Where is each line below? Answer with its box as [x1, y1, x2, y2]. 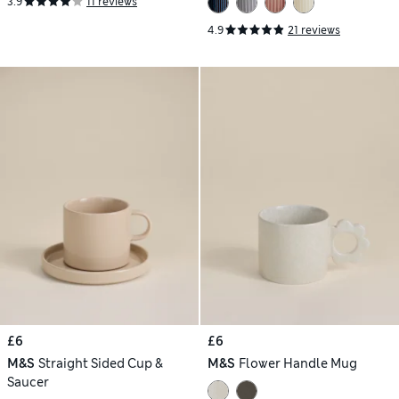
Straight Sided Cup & [37, 354, 163, 371]
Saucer [7, 373, 49, 390]
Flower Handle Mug [238, 354, 357, 371]
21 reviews [288, 22, 340, 37]
